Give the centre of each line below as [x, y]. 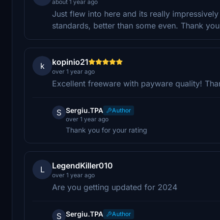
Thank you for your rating [107, 130]
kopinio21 [70, 62]
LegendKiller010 [82, 165]
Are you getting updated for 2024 [115, 187]
